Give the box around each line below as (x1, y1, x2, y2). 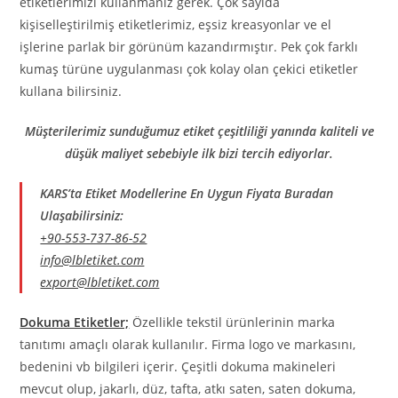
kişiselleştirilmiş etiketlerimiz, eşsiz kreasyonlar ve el (20, 16, 332, 34)
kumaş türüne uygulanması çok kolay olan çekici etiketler (20, 60, 359, 78)
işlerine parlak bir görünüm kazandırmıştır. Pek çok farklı (20, 38, 359, 56)
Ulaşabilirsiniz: (40, 207, 124, 225)
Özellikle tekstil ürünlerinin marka (129, 314, 336, 331)
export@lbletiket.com (40, 274, 160, 291)
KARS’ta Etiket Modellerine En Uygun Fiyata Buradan (40, 185, 334, 203)
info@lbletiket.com (40, 251, 145, 269)
